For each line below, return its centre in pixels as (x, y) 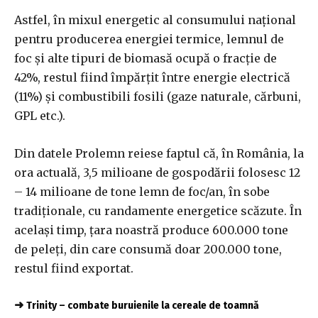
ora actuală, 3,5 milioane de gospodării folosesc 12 (157, 172)
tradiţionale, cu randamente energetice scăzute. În (158, 210)
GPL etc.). (40, 115)
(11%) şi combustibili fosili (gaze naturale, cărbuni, (158, 96)
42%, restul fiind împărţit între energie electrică (152, 77)
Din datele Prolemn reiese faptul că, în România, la (159, 153)
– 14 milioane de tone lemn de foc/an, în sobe (142, 191)
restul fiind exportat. (74, 268)
